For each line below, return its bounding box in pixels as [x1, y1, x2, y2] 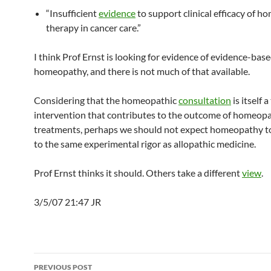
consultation [178, 94, 231, 106]
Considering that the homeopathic [34, 94, 178, 106]
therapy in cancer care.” [46, 22, 141, 34]
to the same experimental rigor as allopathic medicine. [34, 138, 256, 150]
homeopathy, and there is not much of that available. [34, 65, 250, 77]
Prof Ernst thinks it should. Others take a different [34, 167, 242, 179]
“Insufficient [46, 7, 99, 19]
